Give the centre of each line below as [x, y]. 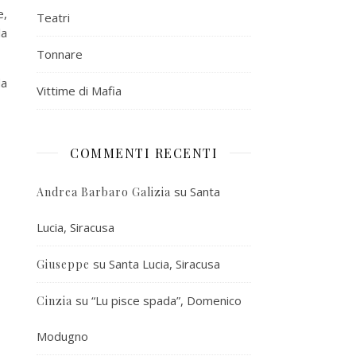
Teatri [53, 17]
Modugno [62, 336]
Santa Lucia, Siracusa [164, 263]
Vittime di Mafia [79, 90]
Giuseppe [63, 264]
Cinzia [54, 300]
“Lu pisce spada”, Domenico [166, 300]
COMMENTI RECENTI [144, 153]
